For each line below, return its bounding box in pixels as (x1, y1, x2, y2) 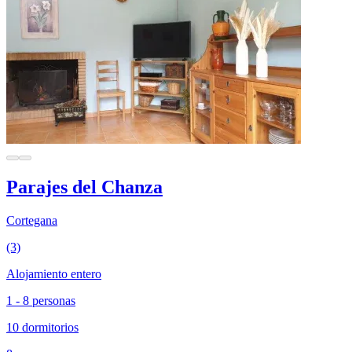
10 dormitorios (6, 321, 79, 335)
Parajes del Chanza (6, 177, 163, 198)
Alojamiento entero (6, 267, 101, 281)
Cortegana (6, 214, 57, 228)
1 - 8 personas (6, 294, 75, 308)
